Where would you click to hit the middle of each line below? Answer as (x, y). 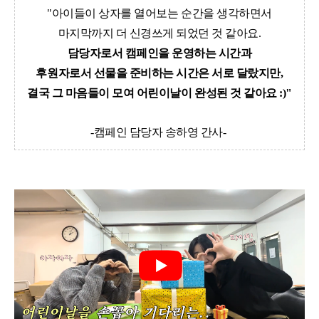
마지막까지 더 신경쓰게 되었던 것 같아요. (159, 33)
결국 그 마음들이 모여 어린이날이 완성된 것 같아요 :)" (159, 93)
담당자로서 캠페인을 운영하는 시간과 (159, 53)
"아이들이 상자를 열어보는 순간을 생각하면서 (159, 13)
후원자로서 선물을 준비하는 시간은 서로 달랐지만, (159, 73)
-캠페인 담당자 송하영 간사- (158, 132)
